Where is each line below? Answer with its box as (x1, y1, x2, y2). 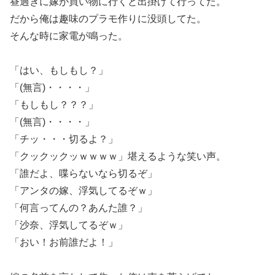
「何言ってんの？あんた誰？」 (10, 203, 147, 214)
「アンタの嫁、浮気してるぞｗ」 (10, 185, 157, 196)
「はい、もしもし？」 (10, 65, 108, 76)
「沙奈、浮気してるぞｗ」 (10, 220, 128, 231)
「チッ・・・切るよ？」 (10, 134, 118, 145)
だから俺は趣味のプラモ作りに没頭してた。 (10, 14, 206, 25)
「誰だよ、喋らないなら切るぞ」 (10, 168, 157, 179)
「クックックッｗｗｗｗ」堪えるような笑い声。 (10, 151, 226, 162)
